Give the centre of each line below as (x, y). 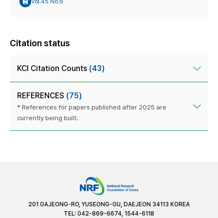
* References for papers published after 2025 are (92, 107)
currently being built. (47, 118)
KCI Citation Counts (53, 69)
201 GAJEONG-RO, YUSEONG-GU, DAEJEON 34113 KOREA (109, 204)
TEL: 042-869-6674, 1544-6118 (109, 213)
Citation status (40, 43)
